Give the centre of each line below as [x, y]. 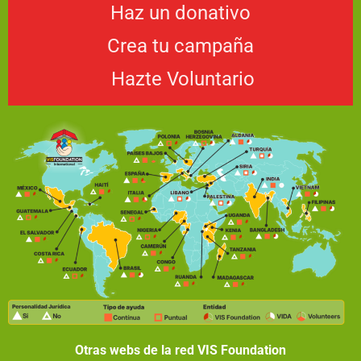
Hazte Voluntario [183, 79]
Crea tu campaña [180, 46]
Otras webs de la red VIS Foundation [180, 350]
